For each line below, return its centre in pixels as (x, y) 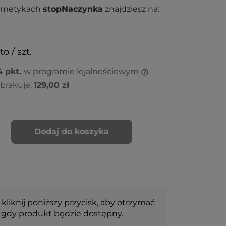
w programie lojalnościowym (82, 71)
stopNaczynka (73, 9)
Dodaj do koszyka (72, 131)
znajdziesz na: (131, 9)
